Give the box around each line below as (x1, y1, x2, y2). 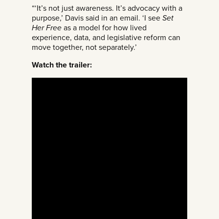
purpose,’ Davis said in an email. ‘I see (32, 13, 162, 23)
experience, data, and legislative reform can (32, 32, 180, 43)
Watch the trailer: (32, 60, 92, 70)
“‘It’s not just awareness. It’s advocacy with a (32, 3, 182, 13)
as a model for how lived (62, 22, 147, 33)
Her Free (32, 22, 62, 33)
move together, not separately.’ (32, 42, 137, 52)
